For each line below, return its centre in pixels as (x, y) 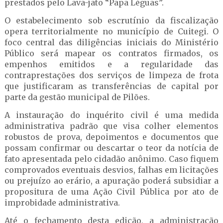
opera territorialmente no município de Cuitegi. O (111, 31)
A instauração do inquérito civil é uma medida (111, 115)
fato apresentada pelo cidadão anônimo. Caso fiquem (111, 159)
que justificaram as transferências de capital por (111, 86)
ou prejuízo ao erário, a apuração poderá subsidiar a (111, 181)
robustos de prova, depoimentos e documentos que (111, 137)
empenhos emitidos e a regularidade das (111, 64)
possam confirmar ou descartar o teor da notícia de (111, 148)
